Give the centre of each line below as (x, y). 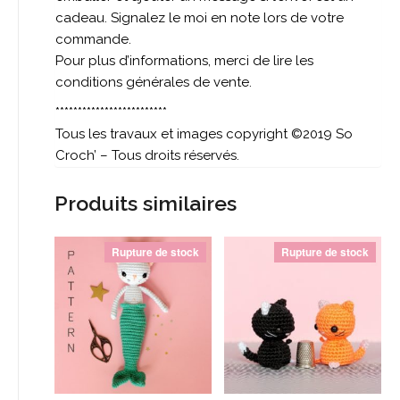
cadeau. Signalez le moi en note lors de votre (200, 17)
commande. (93, 39)
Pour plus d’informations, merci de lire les (184, 60)
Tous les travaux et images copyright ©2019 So (204, 133)
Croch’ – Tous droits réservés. (147, 155)
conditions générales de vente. (154, 82)
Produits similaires (146, 203)
